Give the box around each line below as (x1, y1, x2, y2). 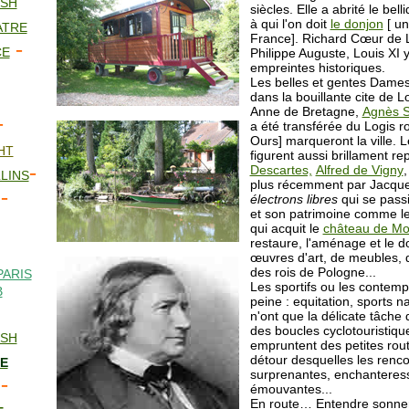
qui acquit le (249, 221, 323, 236)
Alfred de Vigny (315, 163, 404, 177)
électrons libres (249, 192, 338, 206)
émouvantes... (249, 382, 332, 396)
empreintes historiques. (249, 60, 385, 75)
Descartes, (249, 163, 312, 177)
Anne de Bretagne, (249, 104, 362, 119)
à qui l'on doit (249, 16, 330, 31)
